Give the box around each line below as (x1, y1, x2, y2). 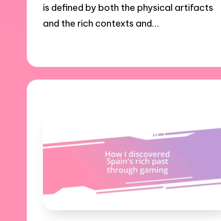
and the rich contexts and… (43, 17, 159, 29)
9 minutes (102, 40, 137, 50)
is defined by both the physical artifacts (43, 1, 214, 13)
